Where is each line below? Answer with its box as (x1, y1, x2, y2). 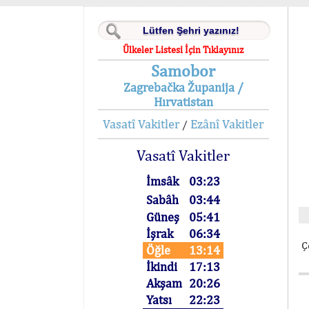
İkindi (146, 259, 178, 274)
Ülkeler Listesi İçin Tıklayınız (123, 44, 244, 55)
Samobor (151, 61, 216, 80)
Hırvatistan (153, 94, 213, 109)
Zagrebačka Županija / (123, 80, 243, 94)
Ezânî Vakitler (190, 117, 264, 131)
